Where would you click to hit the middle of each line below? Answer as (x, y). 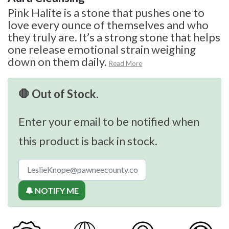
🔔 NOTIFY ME (52, 190)
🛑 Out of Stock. (59, 94)
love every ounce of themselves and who (108, 25)
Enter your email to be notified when (109, 121)
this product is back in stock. (88, 141)
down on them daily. (57, 61)
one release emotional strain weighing (102, 49)
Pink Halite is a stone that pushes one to (106, 12)
